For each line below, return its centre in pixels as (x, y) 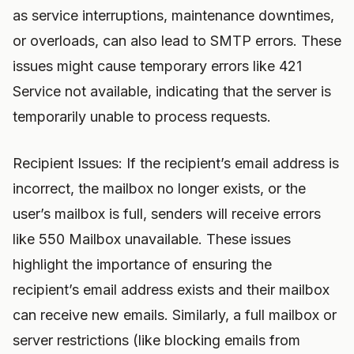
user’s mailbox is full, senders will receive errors (167, 214)
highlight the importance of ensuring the (142, 264)
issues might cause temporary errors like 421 (157, 66)
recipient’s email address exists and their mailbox (171, 290)
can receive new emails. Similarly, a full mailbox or (175, 315)
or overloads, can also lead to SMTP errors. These (177, 41)
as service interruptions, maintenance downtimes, (173, 15)
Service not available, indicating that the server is (172, 91)
